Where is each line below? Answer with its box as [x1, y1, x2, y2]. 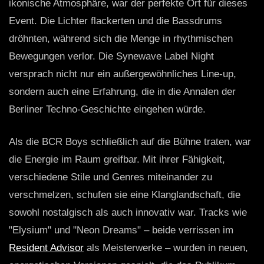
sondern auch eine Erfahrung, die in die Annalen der [9, 86, 236, 98]
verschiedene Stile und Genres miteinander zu [9, 171, 212, 183]
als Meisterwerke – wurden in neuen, [84, 242, 248, 254]
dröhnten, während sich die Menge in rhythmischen [9, 33, 233, 45]
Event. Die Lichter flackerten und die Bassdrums [9, 15, 222, 27]
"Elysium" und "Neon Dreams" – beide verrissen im [9, 225, 233, 236]
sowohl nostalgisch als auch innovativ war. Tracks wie [9, 207, 247, 219]
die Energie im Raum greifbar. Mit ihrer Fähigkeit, [9, 154, 225, 166]
